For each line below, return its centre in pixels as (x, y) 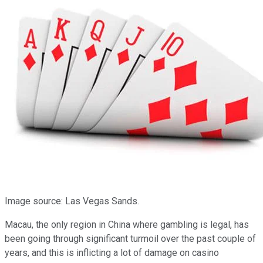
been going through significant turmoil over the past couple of (130, 238)
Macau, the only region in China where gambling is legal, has (127, 224)
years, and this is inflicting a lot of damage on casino (112, 252)
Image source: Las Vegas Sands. (72, 201)
